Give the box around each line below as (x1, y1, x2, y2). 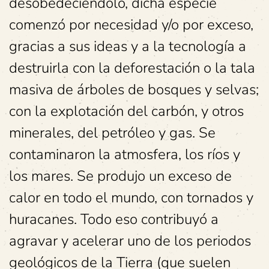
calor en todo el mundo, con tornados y (9, 188, 253, 207)
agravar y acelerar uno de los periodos (9, 231, 251, 250)
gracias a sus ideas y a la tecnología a (9, 37, 246, 56)
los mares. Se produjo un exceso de (9, 166, 232, 186)
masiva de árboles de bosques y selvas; (9, 80, 259, 99)
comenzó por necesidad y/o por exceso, (9, 15, 253, 34)
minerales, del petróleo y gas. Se (9, 123, 216, 142)
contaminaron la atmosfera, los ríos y (9, 145, 240, 164)
